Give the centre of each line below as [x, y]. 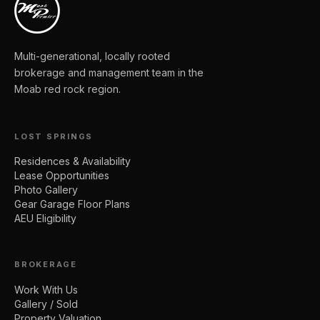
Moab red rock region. [67, 89]
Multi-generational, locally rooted [92, 56]
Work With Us [46, 289]
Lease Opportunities [62, 176]
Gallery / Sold [46, 304]
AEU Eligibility [45, 219]
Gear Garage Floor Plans [72, 204]
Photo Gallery [46, 190]
